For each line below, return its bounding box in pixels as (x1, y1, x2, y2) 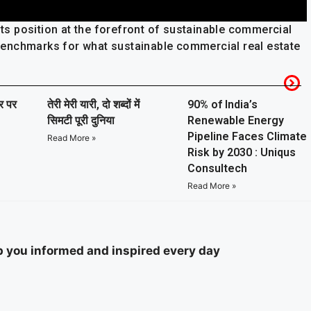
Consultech (187, 161, 247, 175)
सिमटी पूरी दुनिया (47, 113, 115, 127)
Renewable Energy (187, 113, 284, 127)
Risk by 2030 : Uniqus (187, 145, 296, 159)
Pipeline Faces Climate (187, 129, 307, 143)
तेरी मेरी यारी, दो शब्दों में (47, 97, 140, 111)
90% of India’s (187, 97, 258, 111)
